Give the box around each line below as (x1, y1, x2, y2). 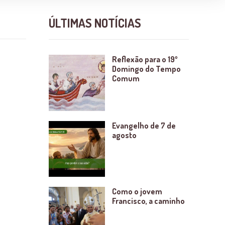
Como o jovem (111, 186, 162, 197)
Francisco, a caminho (111, 196, 185, 206)
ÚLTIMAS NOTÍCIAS (49, 15, 141, 31)
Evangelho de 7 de (111, 120, 176, 131)
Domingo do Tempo (111, 64, 181, 74)
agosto (111, 130, 137, 140)
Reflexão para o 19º (111, 54, 178, 65)
